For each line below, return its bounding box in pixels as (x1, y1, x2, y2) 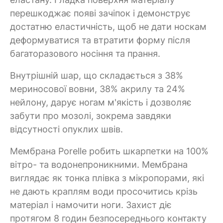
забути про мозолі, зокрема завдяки (10, 110, 171, 121)
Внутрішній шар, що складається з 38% (10, 70, 183, 81)
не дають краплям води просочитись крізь (10, 186, 198, 197)
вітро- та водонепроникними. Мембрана (10, 159, 188, 170)
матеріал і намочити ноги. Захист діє (10, 199, 172, 210)
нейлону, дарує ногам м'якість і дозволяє (10, 97, 192, 108)
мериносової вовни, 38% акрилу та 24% (10, 83, 185, 94)
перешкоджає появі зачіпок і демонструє (10, 7, 191, 18)
